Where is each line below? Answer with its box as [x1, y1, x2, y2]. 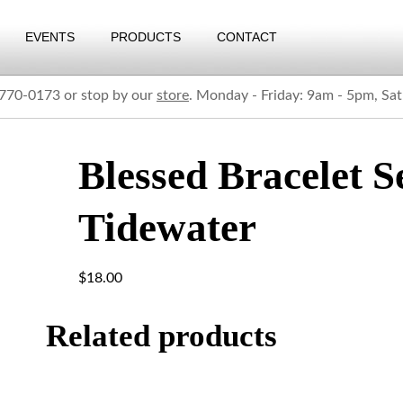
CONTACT [217, 30, 277, 44]
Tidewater [77, 205, 256, 250]
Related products [46, 318, 278, 354]
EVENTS [25, 30, 75, 44]
